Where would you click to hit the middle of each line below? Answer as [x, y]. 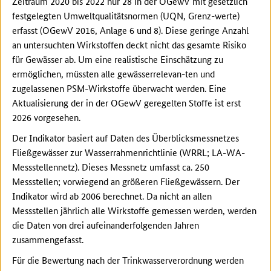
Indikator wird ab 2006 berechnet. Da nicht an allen [112, 196]
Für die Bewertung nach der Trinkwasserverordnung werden [128, 260]
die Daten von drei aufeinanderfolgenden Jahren [106, 225]
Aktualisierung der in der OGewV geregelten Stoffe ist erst [126, 103]
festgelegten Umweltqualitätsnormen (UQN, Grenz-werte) [126, 15]
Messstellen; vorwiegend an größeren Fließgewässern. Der [126, 181]
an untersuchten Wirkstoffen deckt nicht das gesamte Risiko [129, 44]
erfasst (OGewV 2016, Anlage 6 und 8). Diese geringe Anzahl [130, 30]
